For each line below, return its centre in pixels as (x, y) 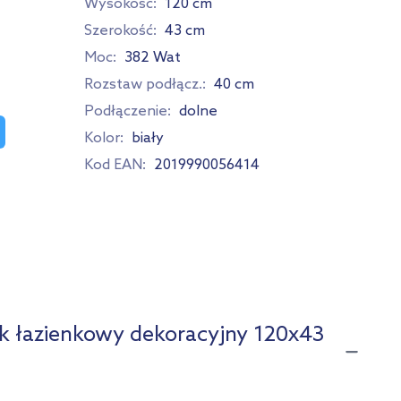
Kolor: (104, 138)
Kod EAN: (115, 165)
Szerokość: (120, 31)
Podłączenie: (128, 111)
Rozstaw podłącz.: (145, 85)
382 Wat (153, 58)
